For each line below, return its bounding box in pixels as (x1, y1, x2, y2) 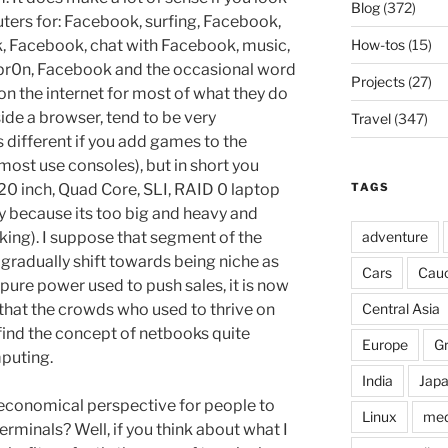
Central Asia (361, 299, 440, 317)
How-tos (350, 35, 405, 53)
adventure (361, 227, 428, 245)
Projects (350, 72, 405, 90)
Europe (361, 335, 408, 353)
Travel (350, 109, 391, 127)
